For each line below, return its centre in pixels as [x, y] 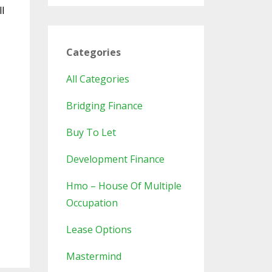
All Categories [97, 79]
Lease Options [99, 230]
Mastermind [93, 257]
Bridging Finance [104, 106]
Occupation [92, 203]
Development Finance [115, 159]
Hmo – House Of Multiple [124, 186]
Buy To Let [91, 133]
